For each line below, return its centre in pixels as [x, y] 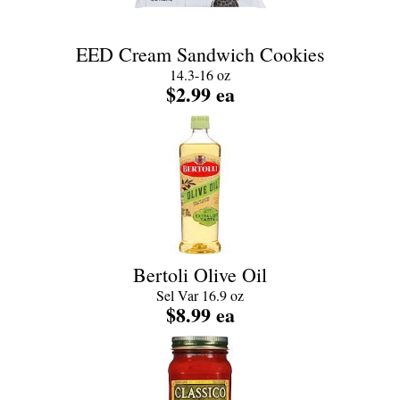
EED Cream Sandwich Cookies [200, 54]
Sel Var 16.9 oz [200, 295]
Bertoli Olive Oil [200, 275]
